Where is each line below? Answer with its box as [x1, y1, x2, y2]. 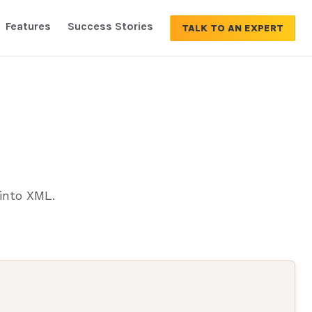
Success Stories [68, 19, 153, 33]
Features [6, 19, 51, 33]
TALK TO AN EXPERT [182, 22, 283, 34]
